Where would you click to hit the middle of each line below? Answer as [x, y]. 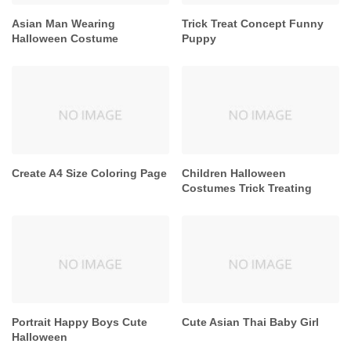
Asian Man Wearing [63, 24]
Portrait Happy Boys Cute [80, 322]
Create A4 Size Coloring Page [89, 173]
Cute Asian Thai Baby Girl [251, 322]
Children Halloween [234, 173]
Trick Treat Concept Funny [253, 24]
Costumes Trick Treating [247, 188]
